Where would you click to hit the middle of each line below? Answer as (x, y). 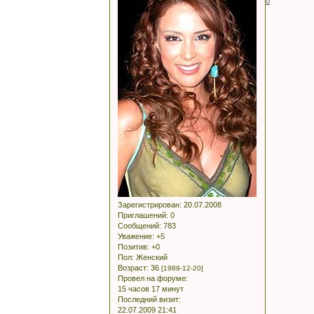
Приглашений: (143, 215)
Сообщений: (139, 225)
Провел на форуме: (153, 278)
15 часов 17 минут (151, 288)
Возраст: (133, 267)
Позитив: (134, 246)
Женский (151, 257)
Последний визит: (149, 299)
